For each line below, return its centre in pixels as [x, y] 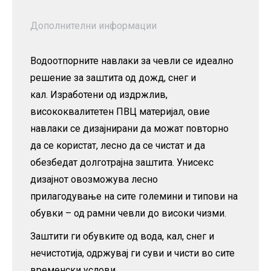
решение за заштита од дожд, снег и [113, 77]
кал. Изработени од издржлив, [99, 94]
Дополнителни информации [93, 25]
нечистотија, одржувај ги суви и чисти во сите [132, 253]
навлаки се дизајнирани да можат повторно [129, 128]
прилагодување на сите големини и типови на [134, 196]
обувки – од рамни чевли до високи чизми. [128, 213]
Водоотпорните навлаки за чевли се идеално [132, 60]
